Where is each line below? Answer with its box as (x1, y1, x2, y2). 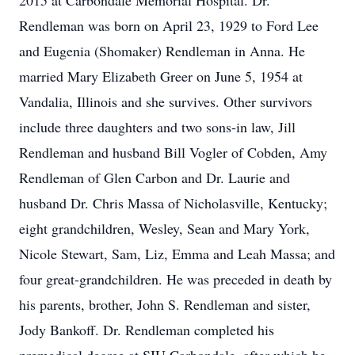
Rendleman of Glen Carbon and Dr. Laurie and (19, 168, 290, 187)
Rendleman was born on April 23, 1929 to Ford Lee (19, 16, 319, 35)
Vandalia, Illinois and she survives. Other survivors (19, 92, 312, 111)
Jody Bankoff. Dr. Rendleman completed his (19, 320, 274, 339)
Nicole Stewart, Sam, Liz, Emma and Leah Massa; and (19, 244, 335, 263)
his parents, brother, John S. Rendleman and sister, (19, 295, 311, 314)
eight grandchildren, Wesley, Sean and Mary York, (19, 219, 310, 238)
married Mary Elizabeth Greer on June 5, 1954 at (19, 67, 303, 86)
